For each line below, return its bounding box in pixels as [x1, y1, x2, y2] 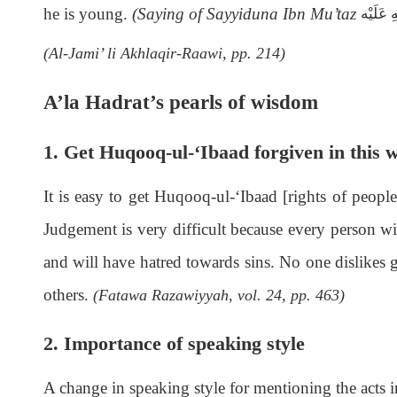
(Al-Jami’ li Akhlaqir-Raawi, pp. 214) [43, 43, 285, 62]
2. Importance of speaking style [43, 331, 305, 354]
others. [43, 284, 93, 304]
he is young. [43, 4, 132, 24]
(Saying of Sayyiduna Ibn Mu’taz [131, 4, 361, 24]
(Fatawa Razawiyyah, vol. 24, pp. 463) [92, 285, 345, 304]
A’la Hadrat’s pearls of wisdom [43, 90, 318, 113]
